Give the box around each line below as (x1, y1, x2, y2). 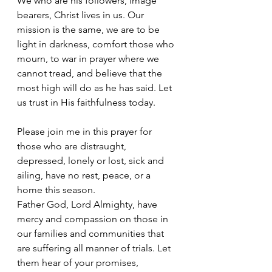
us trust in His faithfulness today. (17, 97, 155, 109)
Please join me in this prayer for (17, 126, 154, 138)
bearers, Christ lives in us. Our (17, 9, 146, 21)
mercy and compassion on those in (17, 213, 171, 225)
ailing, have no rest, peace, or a (17, 169, 153, 182)
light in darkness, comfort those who (17, 38, 177, 50)
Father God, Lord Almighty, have (17, 199, 160, 211)
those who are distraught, (17, 140, 129, 152)
